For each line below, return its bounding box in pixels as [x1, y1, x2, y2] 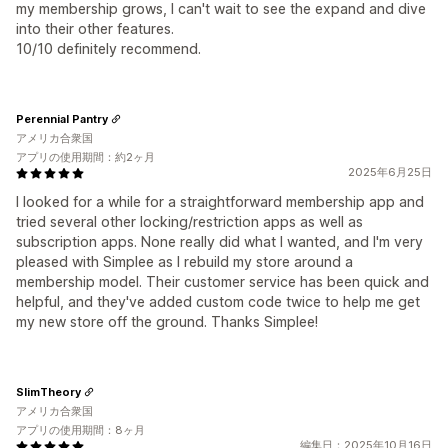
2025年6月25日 [348, 165, 432, 179]
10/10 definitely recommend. [16, 40, 201, 57]
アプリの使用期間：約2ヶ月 [16, 150, 155, 164]
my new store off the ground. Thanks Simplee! [16, 313, 318, 330]
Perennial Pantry [16, 111, 108, 126]
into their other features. [16, 20, 174, 37]
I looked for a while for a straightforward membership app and [16, 193, 424, 210]
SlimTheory [16, 384, 81, 399]
